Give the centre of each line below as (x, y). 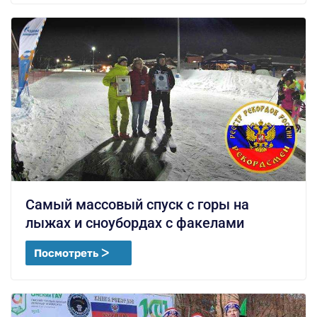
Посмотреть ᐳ (71, 253)
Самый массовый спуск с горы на (137, 205)
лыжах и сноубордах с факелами (135, 223)
